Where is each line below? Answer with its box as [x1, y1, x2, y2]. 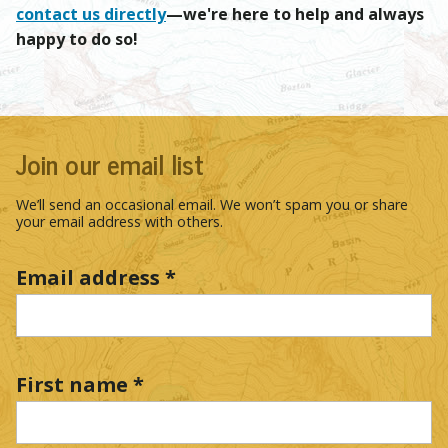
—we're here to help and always [166, 3, 424, 26]
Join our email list [16, 141, 204, 187]
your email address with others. [16, 212, 223, 232]
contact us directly [16, 3, 166, 26]
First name [16, 371, 133, 399]
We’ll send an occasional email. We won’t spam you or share [16, 195, 408, 215]
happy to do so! [16, 28, 138, 51]
